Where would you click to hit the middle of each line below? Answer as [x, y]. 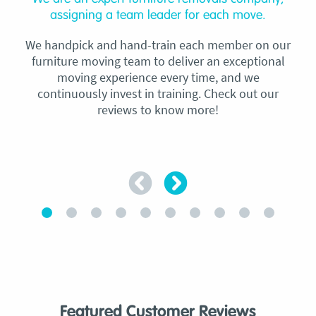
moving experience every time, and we [158, 78]
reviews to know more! [158, 110]
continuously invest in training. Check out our [158, 94]
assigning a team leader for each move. [158, 16]
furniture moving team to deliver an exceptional [158, 61]
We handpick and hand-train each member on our [158, 45]
